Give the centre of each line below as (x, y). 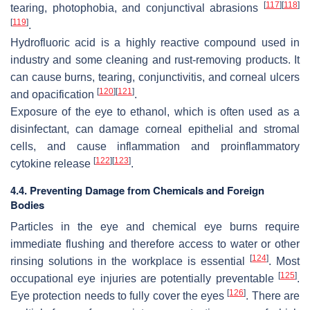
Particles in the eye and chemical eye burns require (155, 227)
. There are (273, 296)
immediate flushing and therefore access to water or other (155, 244)
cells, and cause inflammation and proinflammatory (155, 147)
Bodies (27, 205)
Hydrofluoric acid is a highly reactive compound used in (155, 43)
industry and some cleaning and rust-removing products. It (155, 60)
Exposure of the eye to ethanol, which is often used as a (155, 112)
